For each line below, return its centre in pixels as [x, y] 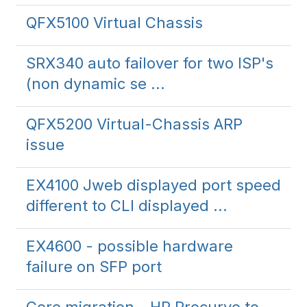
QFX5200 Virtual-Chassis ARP [134, 124]
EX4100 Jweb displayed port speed [153, 185]
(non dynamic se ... [96, 84]
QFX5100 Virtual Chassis [114, 23]
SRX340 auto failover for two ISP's [150, 63]
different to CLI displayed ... [127, 206]
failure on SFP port [94, 267]
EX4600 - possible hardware [130, 246]
